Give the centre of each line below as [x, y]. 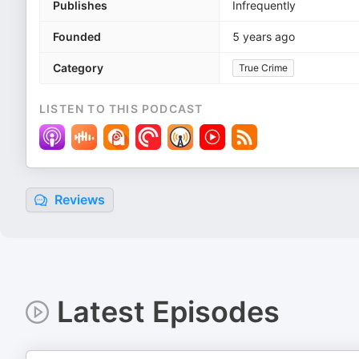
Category [78, 68]
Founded [77, 36]
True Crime [263, 68]
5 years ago [264, 36]
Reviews [78, 200]
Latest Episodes [168, 312]
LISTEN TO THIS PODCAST [121, 109]
